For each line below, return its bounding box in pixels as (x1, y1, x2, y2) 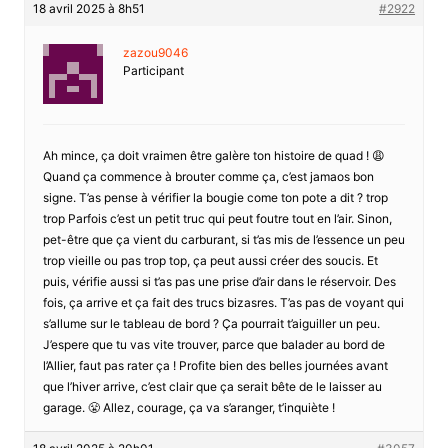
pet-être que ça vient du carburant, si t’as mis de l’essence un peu (42, 231, 405, 247)
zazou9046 (122, 44, 188, 60)
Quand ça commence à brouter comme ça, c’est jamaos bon (42, 168, 374, 184)
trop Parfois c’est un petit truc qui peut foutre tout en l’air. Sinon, (42, 210, 392, 226)
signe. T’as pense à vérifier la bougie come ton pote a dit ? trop (42, 189, 388, 205)
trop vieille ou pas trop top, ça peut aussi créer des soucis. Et (42, 252, 378, 268)
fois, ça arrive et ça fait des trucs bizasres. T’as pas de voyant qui (42, 294, 404, 310)
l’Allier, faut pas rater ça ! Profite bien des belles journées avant (42, 357, 388, 373)
